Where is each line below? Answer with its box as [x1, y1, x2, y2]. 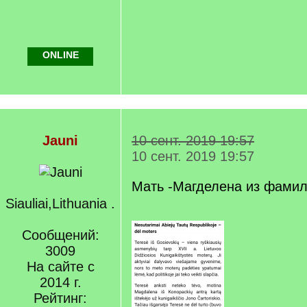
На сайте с [26, 259, 95, 274]
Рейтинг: [34, 291, 87, 306]
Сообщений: [21, 228, 99, 243]
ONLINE [42, 49, 79, 60]
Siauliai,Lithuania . [5, 196, 115, 211]
